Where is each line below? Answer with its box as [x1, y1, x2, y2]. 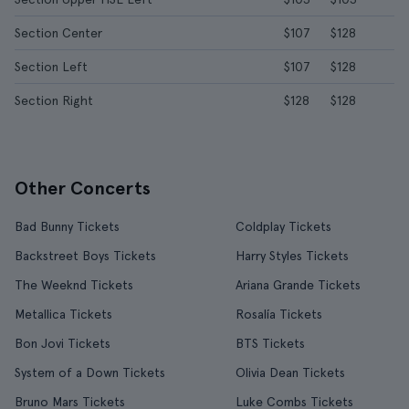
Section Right [15, 93, 93, 108]
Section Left [15, 59, 88, 74]
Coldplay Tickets [236, 219, 331, 234]
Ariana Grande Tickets [236, 278, 361, 292]
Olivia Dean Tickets [236, 365, 345, 380]
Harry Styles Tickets [236, 248, 349, 263]
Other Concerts [15, 177, 151, 199]
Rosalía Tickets [236, 307, 322, 321]
